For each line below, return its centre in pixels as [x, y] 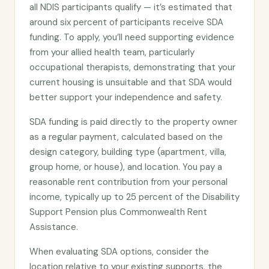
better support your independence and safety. [126, 97]
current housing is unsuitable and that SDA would [131, 82]
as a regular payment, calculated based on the [126, 137]
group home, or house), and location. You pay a [126, 167]
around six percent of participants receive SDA [126, 22]
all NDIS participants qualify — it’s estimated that [131, 7]
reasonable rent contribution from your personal [128, 182]
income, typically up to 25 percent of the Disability [134, 197]
